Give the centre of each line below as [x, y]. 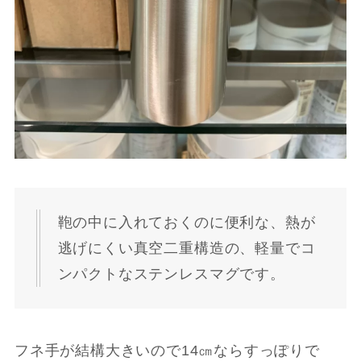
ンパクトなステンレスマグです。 [171, 274]
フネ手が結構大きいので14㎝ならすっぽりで [167, 350]
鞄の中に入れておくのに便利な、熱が [187, 222]
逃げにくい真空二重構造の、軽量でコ [187, 248]
